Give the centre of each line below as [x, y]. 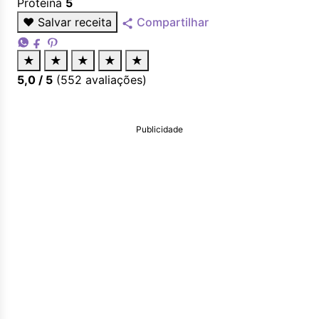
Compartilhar [171, 22]
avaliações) [114, 80]
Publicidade [159, 129]
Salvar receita [75, 22]
